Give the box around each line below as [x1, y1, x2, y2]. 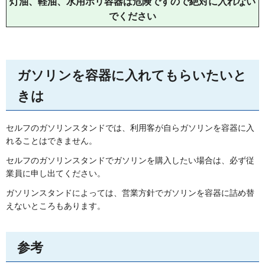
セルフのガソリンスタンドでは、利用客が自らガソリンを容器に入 [6, 122, 254, 132]
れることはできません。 [6, 135, 97, 146]
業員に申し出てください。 [6, 168, 105, 178]
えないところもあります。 [6, 201, 105, 211]
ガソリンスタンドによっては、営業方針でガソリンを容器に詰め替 [6, 188, 254, 198]
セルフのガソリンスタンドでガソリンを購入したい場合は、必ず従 [6, 155, 254, 165]
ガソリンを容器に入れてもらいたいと [17, 68, 247, 83]
